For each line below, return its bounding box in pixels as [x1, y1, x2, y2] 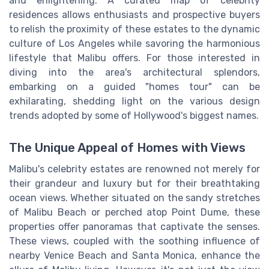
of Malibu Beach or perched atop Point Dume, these [9, 207, 260, 219]
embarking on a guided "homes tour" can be [9, 80, 260, 92]
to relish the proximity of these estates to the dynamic [9, 23, 260, 35]
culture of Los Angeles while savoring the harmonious [9, 37, 260, 49]
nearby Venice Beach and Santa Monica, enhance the [9, 250, 260, 262]
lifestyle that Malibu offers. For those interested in [9, 52, 260, 64]
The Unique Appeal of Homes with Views [9, 141, 246, 156]
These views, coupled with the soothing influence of [9, 235, 260, 247]
